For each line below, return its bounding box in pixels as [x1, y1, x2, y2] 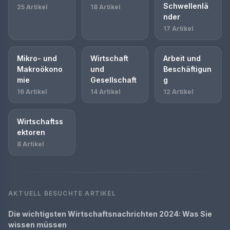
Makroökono [17, 64, 63, 73]
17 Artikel [163, 24, 194, 32]
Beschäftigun [163, 64, 212, 73]
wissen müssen [8, 220, 67, 229]
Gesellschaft [90, 75, 137, 84]
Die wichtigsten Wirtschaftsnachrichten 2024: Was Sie [8, 209, 212, 218]
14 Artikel [90, 87, 121, 95]
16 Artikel [17, 87, 47, 95]
